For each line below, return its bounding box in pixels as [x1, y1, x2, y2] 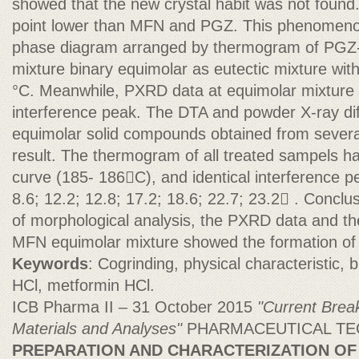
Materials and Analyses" [12, 320, 187, 337]
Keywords [12, 255, 88, 272]
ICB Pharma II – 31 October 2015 [12, 298, 257, 316]
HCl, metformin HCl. [12, 276, 155, 294]
